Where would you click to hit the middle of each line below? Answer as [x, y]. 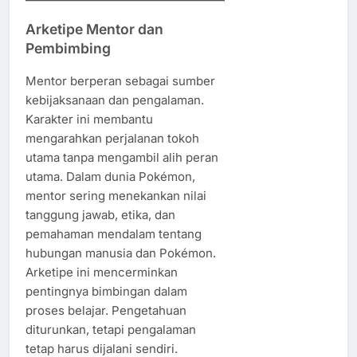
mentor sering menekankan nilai [116, 196]
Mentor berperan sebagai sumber [120, 81]
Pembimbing [68, 48]
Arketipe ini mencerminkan [102, 273]
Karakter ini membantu [89, 120]
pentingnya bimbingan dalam [106, 292]
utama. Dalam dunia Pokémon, [110, 177]
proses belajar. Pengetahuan [106, 311]
